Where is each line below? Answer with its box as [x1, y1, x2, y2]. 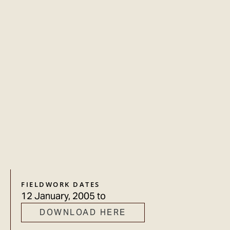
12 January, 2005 [21, 189, 95, 202]
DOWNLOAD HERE [40, 206, 126, 218]
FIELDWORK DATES [21, 180, 100, 189]
